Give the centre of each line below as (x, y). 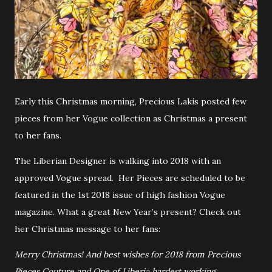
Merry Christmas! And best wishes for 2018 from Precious (127, 254)
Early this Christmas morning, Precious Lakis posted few (131, 101)
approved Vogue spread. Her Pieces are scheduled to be (130, 178)
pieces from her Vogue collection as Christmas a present (131, 118)
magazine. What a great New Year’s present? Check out (128, 212)
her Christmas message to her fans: (89, 229)
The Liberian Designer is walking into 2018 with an (118, 161)
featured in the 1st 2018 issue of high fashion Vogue (120, 195)
